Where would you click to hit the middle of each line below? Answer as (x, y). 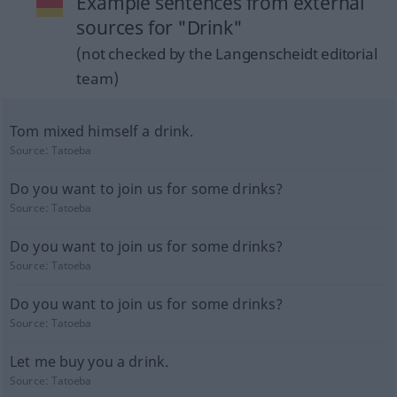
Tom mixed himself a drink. (101, 131)
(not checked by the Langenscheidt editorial (227, 54)
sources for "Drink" (160, 27)
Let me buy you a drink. (89, 362)
